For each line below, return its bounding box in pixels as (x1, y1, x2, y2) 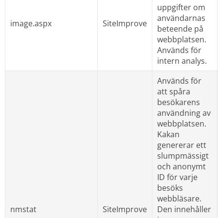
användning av (157, 107, 211, 118)
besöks (157, 182, 183, 193)
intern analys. (157, 55, 207, 66)
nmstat (10, 203, 36, 215)
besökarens (157, 96, 200, 108)
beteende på (157, 23, 203, 34)
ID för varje (157, 171, 198, 182)
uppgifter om (157, 1, 205, 13)
